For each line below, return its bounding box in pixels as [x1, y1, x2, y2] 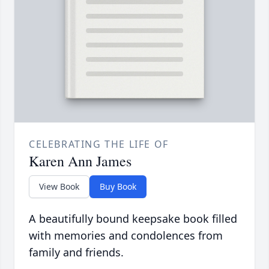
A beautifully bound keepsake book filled [29, 211, 237, 226]
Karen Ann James [29, 151, 131, 171]
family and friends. [29, 245, 124, 260]
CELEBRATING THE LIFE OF [29, 138, 169, 151]
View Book [39, 181, 79, 193]
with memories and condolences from [29, 228, 223, 243]
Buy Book [100, 181, 136, 193]
